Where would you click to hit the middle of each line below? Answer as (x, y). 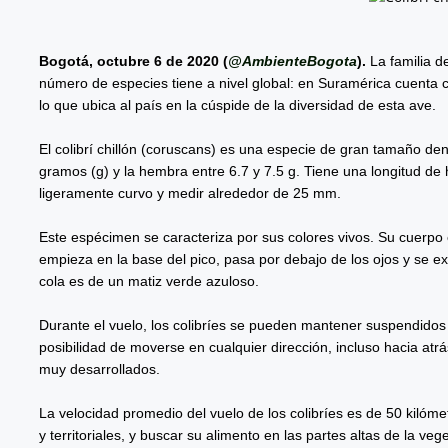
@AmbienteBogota (292, 60)
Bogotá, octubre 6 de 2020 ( (133, 60)
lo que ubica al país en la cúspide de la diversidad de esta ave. (237, 104)
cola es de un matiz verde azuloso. (148, 280)
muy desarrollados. (101, 368)
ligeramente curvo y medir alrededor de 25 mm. (189, 192)
